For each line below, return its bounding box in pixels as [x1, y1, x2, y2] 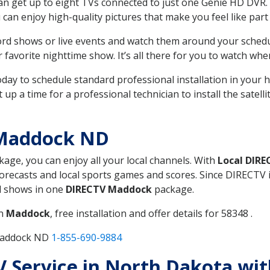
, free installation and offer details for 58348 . [50, 206, 253, 220]
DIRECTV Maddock [66, 182, 152, 196]
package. [152, 182, 194, 196]
